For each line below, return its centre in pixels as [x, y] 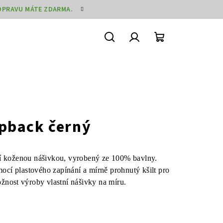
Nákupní [176, 51]
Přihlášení [154, 51]
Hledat [123, 51]
